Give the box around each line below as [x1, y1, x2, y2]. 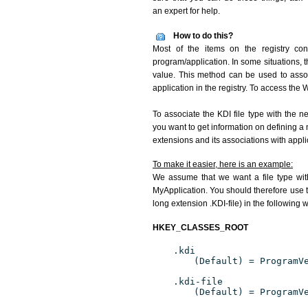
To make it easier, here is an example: [153, 159, 293, 169]
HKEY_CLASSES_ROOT [153, 223, 248, 232]
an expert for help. [153, 6, 220, 16]
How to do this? [173, 31, 233, 41]
